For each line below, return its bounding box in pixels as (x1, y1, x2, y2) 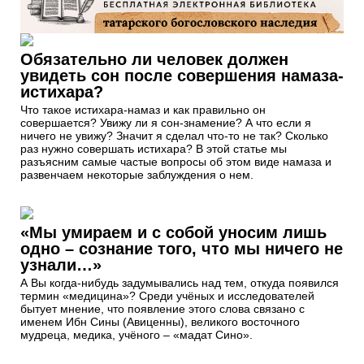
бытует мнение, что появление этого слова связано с (20, 301, 305, 315)
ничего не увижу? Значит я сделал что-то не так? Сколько (20, 128, 328, 142)
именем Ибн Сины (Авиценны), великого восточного (20, 314, 300, 328)
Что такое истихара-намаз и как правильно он (20, 102, 266, 116)
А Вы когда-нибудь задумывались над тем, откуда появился (20, 275, 339, 289)
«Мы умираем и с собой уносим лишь (20, 223, 327, 241)
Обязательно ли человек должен (20, 50, 288, 68)
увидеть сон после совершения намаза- (20, 66, 344, 84)
